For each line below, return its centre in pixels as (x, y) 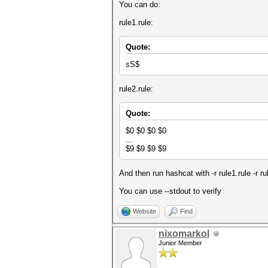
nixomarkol (184, 234)
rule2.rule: (136, 89)
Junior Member (180, 243)
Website (144, 211)
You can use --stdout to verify (170, 191)
